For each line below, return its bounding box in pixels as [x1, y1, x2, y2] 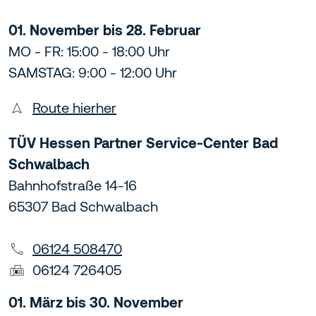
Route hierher [32, 99, 116, 116]
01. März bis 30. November [8, 294, 183, 311]
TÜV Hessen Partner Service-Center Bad [8, 135, 278, 152]
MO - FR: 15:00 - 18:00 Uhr [8, 43, 170, 60]
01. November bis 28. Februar [8, 22, 201, 39]
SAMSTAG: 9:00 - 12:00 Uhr [8, 64, 177, 81]
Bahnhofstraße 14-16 [8, 177, 137, 194]
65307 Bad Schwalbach [8, 198, 158, 215]
